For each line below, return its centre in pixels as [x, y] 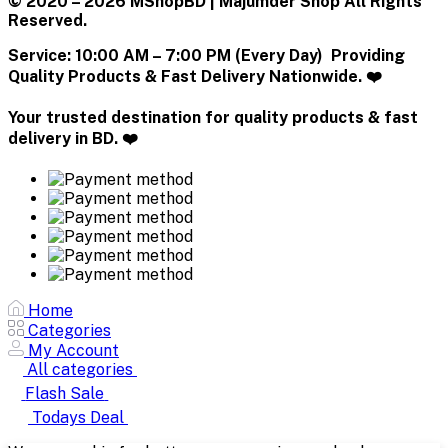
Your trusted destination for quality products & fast [213, 118]
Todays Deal [78, 418]
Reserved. [47, 21]
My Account [73, 351]
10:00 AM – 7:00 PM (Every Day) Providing [238, 56]
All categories [80, 370]
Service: [39, 56]
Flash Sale [65, 394]
